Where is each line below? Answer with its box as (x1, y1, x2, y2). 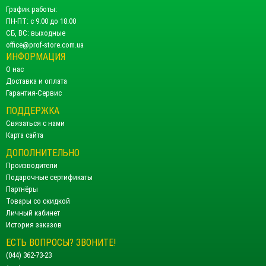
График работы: (6, 4, 57, 14)
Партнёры (6, 184, 38, 194)
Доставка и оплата (6, 76, 67, 85)
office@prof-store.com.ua (6, 40, 84, 49)
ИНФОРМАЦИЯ (6, 50, 65, 62)
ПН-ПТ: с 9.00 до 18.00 (6, 16, 76, 26)
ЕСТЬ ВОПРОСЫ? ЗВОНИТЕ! (6, 236, 116, 248)
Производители (6, 160, 58, 170)
